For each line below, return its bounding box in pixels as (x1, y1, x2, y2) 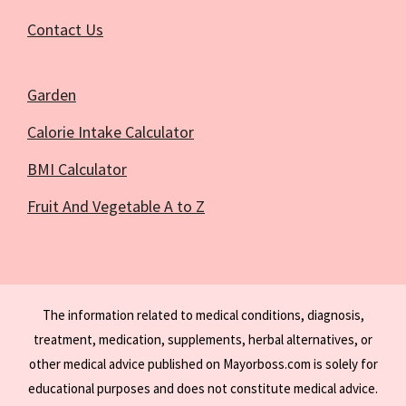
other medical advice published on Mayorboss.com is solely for (28, 354, 378, 372)
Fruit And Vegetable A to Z (27, 195, 205, 217)
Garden (27, 83, 76, 105)
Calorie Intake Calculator (27, 121, 194, 142)
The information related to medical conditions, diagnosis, (42, 305, 364, 324)
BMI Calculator (27, 158, 127, 179)
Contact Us (27, 18, 103, 40)
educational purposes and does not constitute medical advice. (28, 379, 378, 397)
